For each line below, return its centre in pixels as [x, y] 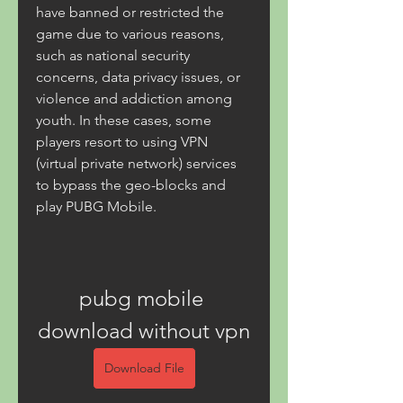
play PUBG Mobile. [96, 206]
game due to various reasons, [130, 34]
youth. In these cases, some [124, 120]
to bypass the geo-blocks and [131, 185]
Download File [144, 368]
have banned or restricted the [130, 12]
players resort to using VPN [122, 142]
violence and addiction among [134, 99]
